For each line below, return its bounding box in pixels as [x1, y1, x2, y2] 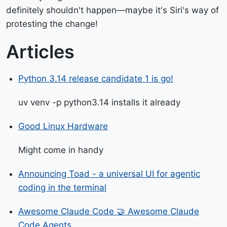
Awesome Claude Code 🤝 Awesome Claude [18, 206, 199, 216]
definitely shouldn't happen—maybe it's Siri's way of [6, 5, 219, 15]
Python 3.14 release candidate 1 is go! [18, 73, 173, 84]
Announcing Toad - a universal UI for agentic [18, 169, 200, 179]
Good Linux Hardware [18, 121, 108, 131]
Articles [6, 41, 74, 63]
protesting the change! [6, 19, 98, 29]
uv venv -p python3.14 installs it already [18, 97, 180, 107]
